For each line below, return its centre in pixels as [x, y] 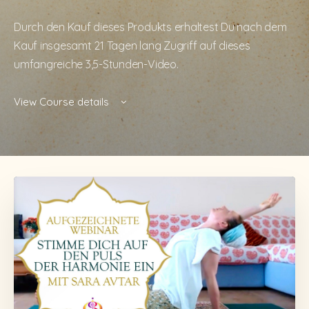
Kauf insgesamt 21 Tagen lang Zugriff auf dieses [132, 46]
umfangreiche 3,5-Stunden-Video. [96, 64]
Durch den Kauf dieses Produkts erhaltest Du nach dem [150, 27]
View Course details [63, 102]
